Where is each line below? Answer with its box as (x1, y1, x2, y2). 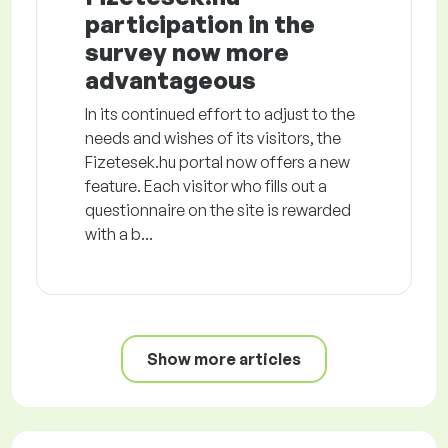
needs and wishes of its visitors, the (85, 128, 341, 149)
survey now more (85, 37, 289, 68)
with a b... (85, 224, 153, 245)
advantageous (85, 65, 256, 96)
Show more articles (147, 349, 301, 370)
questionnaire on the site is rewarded (85, 200, 351, 221)
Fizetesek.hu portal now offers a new (85, 152, 350, 173)
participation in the (85, 9, 315, 40)
